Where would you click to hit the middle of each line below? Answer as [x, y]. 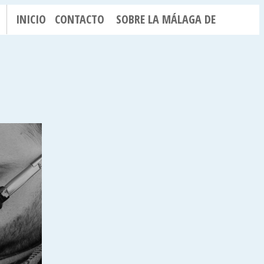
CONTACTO [80, 19]
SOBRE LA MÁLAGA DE [166, 19]
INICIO [31, 19]
